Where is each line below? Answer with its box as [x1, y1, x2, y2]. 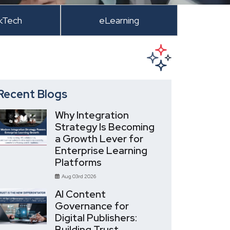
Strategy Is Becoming [55, 120, 155, 134]
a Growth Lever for [55, 132, 144, 146]
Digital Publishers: [55, 211, 138, 225]
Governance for [55, 199, 129, 213]
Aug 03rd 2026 [60, 173, 97, 180]
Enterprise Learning [55, 144, 148, 158]
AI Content [55, 187, 106, 201]
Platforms [55, 156, 102, 169]
